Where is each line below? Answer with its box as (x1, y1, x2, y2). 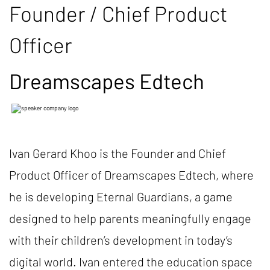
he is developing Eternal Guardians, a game (9, 189, 233, 204)
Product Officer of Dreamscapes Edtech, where (9, 168, 254, 182)
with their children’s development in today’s (9, 233, 233, 247)
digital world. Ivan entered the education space (9, 254, 253, 269)
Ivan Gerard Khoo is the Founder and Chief (9, 146, 226, 160)
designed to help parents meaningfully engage (9, 211, 251, 225)
